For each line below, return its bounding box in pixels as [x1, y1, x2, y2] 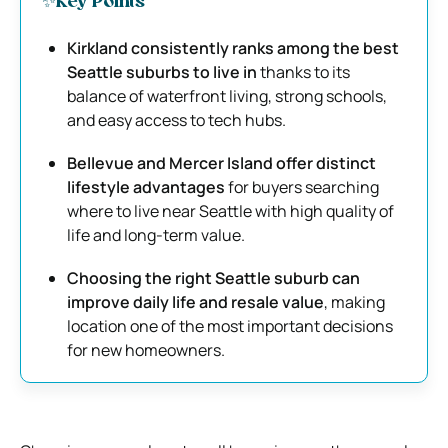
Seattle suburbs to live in [67, 60, 257, 83]
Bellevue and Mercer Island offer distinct [67, 151, 376, 174]
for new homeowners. [67, 338, 225, 361]
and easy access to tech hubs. [67, 108, 286, 131]
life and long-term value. [67, 223, 245, 246]
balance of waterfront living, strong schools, [67, 84, 387, 107]
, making [324, 290, 385, 313]
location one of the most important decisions [67, 314, 393, 337]
